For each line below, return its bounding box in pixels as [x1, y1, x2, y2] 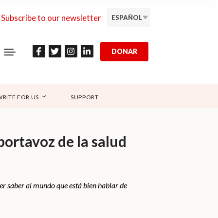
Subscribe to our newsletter [1, 12, 101, 23]
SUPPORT [70, 93, 99, 101]
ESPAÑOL [111, 14, 142, 21]
